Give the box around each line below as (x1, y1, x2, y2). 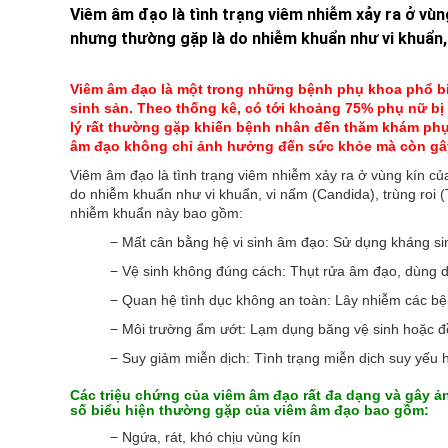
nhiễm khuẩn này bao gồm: (69, 205, 243, 221)
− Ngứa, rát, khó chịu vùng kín (109, 429, 305, 445)
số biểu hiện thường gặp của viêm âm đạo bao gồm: (69, 402, 437, 418)
